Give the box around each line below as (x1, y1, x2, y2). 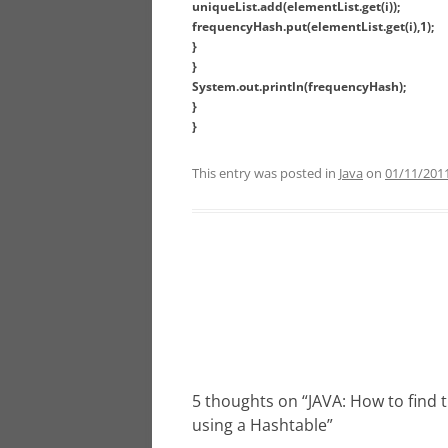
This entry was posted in (192, 164, 339, 183)
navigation (192, 317, 265, 337)
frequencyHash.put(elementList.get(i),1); (192, 18, 434, 36)
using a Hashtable (192, 414, 327, 437)
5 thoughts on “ (192, 390, 308, 413)
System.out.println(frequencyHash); (192, 78, 406, 96)
